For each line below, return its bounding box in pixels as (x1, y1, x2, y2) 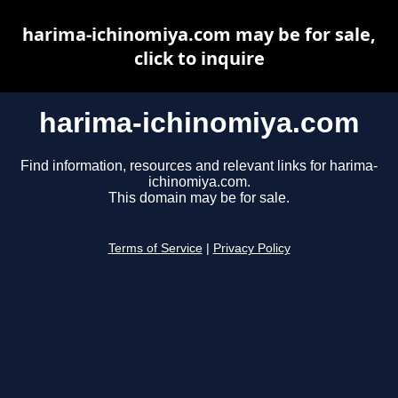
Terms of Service (107, 242, 203, 256)
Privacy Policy (212, 242, 291, 256)
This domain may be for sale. (108, 190, 290, 206)
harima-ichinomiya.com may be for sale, (22, 22, 376, 46)
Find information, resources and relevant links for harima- (20, 158, 378, 174)
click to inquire (133, 46, 265, 70)
